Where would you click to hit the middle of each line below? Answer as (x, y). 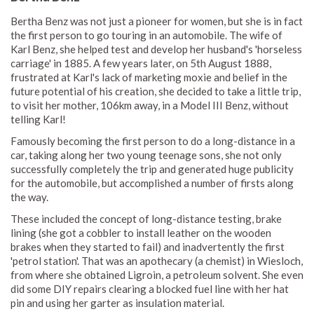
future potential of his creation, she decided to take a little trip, (156, 91)
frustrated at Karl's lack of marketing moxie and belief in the (149, 77)
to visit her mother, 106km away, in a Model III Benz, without (150, 105)
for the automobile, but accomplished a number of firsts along (152, 183)
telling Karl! (38, 119)
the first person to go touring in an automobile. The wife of (146, 35)
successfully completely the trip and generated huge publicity (152, 169)
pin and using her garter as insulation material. (117, 302)
